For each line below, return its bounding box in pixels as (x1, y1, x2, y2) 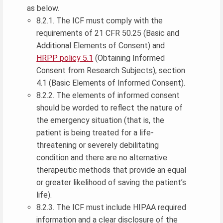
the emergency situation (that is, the (36, 115, 165, 125)
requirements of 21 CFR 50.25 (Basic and (36, 28, 180, 38)
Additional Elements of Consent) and (36, 40, 165, 50)
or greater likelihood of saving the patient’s (36, 177, 187, 187)
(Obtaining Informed (93, 53, 165, 63)
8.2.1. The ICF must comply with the (36, 15, 163, 25)
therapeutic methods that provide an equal (36, 165, 187, 175)
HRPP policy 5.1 (36, 53, 94, 63)
